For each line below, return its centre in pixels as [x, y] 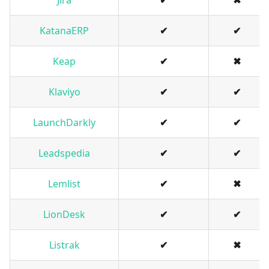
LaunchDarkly [64, 123]
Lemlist [64, 184]
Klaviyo [64, 92]
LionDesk [64, 215]
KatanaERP [64, 31]
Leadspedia [64, 153]
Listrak [64, 245]
